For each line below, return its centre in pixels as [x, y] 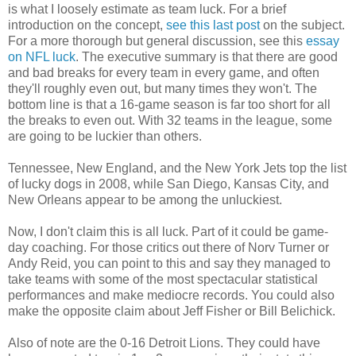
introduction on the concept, [87, 25]
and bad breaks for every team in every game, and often [164, 72]
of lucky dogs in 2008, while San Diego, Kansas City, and [168, 184]
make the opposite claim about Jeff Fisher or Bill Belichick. [172, 311]
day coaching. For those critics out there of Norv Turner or [168, 247]
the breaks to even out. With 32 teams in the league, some [170, 120]
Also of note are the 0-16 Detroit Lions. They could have [164, 342]
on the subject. [302, 25]
